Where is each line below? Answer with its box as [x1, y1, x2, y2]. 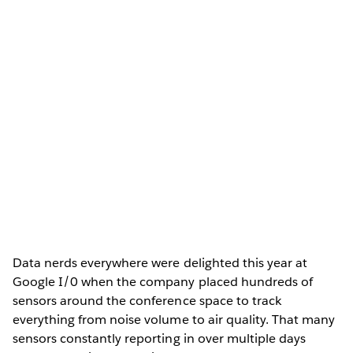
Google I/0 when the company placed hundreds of [13, 273, 313, 290]
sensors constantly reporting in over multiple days [13, 329, 306, 347]
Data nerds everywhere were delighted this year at [13, 254, 307, 271]
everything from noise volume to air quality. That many [13, 310, 336, 328]
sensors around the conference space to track [13, 292, 281, 309]
